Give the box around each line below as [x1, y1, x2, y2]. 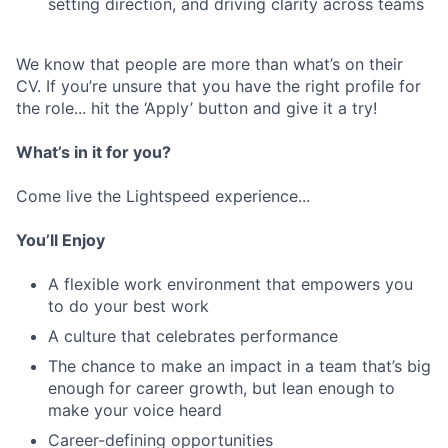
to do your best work [48, 296, 209, 317]
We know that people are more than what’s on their [16, 54, 403, 75]
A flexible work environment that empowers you [48, 274, 413, 295]
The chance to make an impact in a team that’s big [48, 356, 431, 377]
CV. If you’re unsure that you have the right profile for [16, 76, 421, 97]
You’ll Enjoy [16, 230, 105, 251]
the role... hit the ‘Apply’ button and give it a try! [16, 98, 377, 119]
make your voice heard [48, 400, 222, 421]
